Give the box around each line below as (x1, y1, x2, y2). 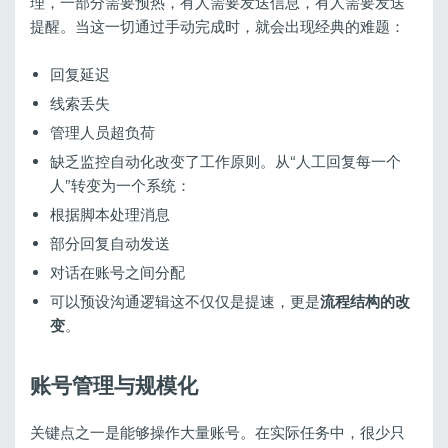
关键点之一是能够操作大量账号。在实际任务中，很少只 (30, 422, 405, 442)
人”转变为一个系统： (50, 175, 191, 195)
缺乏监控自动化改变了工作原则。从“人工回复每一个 (50, 151, 401, 171)
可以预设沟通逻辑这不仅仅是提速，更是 (50, 291, 320, 311)
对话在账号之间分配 (50, 262, 185, 282)
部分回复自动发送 (50, 233, 170, 253)
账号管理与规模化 (30, 372, 198, 398)
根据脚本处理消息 (50, 204, 170, 224)
